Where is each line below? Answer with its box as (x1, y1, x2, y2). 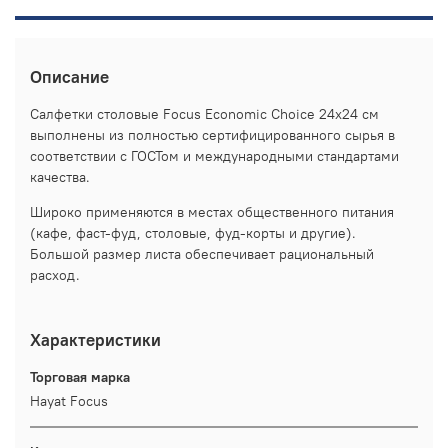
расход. (30, 265, 80, 284)
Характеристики (30, 328, 161, 351)
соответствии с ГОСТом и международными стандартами (30, 146, 399, 165)
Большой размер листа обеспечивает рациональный (30, 244, 374, 263)
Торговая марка (30, 367, 130, 386)
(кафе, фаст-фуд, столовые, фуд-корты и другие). (30, 223, 356, 242)
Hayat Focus (30, 392, 108, 411)
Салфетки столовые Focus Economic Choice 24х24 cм (30, 104, 379, 123)
